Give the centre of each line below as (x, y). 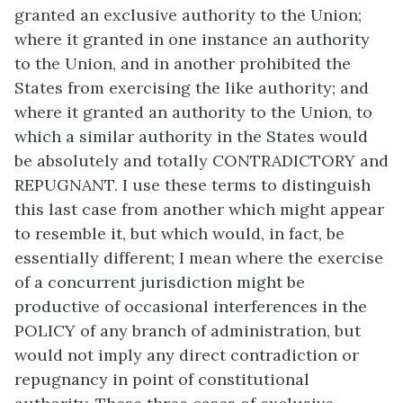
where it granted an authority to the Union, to (193, 112)
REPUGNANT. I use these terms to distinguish (193, 185)
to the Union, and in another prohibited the (183, 64)
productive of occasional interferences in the (191, 307)
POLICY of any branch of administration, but (188, 331)
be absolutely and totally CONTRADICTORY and (201, 161)
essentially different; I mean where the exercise (199, 258)
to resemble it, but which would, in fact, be (179, 234)
